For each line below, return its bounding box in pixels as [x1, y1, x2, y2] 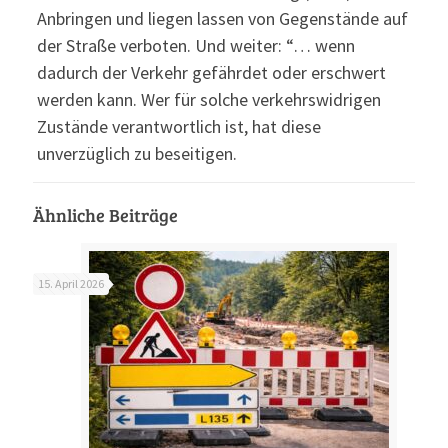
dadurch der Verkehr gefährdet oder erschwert [36, 61, 386, 84]
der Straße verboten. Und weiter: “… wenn [36, 34, 355, 57]
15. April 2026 [38, 276, 104, 291]
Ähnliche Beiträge [33, 203, 178, 227]
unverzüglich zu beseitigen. [36, 142, 237, 165]
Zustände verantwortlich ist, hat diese [36, 115, 321, 138]
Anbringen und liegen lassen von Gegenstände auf [36, 7, 408, 30]
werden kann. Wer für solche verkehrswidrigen [36, 88, 381, 111]
